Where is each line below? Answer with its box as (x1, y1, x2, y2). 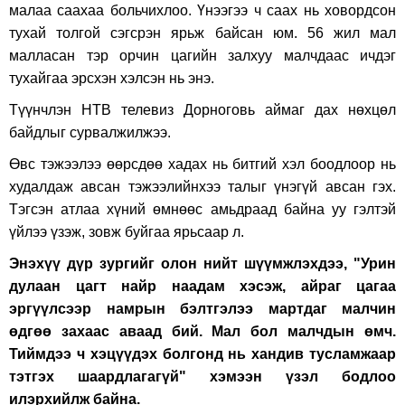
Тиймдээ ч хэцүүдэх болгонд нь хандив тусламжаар (9, 346, 396, 362)
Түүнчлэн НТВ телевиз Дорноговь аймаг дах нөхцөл (9, 102, 396, 118)
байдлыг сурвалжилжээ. (9, 125, 171, 140)
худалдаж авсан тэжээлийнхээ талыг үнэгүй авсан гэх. (9, 179, 396, 194)
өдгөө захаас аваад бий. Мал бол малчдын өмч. (9, 324, 396, 339)
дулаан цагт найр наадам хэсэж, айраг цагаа (9, 278, 396, 294)
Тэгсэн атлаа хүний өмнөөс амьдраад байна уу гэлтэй (9, 202, 396, 217)
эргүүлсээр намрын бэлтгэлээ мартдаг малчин (9, 301, 396, 316)
